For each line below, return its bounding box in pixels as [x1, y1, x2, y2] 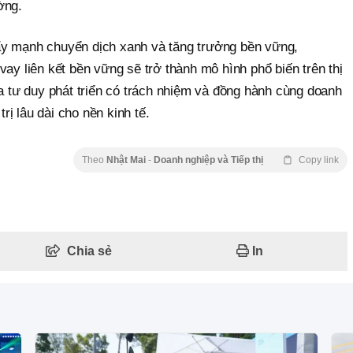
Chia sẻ [67, 243, 112, 258]
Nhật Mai [106, 154, 148, 165]
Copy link [299, 154, 339, 165]
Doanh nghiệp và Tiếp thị [154, 154, 263, 165]
